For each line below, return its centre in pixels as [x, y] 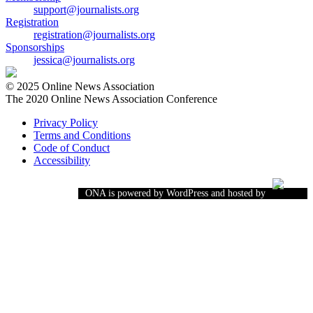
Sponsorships [35, 48]
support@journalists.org [86, 10]
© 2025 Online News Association [80, 87]
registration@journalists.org [94, 35]
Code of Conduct [72, 148]
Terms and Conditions [82, 136]
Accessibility [62, 161]
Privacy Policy [66, 123]
